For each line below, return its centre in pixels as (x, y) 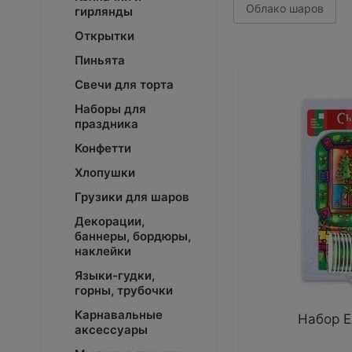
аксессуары (111, 330)
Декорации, (110, 221)
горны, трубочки (124, 290)
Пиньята (100, 60)
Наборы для (110, 109)
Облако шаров (285, 8)
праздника (106, 124)
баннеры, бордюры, (133, 236)
